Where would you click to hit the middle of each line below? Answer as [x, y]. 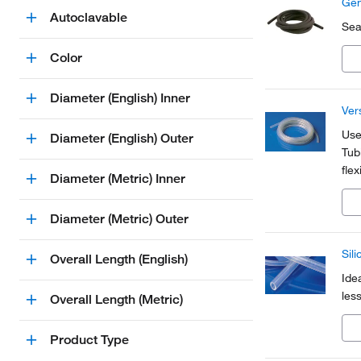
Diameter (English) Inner [120, 98]
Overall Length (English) [119, 259]
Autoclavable [89, 17]
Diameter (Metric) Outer [119, 219]
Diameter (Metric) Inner [118, 178]
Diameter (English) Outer [122, 138]
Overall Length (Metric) [116, 299]
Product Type [89, 340]
